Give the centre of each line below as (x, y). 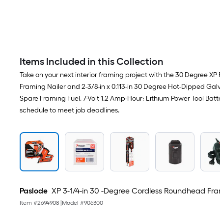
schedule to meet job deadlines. (69, 110)
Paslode (34, 191)
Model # (73, 203)
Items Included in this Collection (92, 61)
